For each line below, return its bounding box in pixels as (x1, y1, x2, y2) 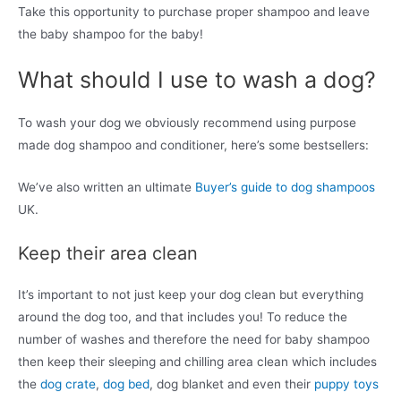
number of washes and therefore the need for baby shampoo (18, 332, 370, 347)
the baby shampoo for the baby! (18, 27, 203, 42)
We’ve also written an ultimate (18, 180, 195, 195)
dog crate (40, 377, 96, 392)
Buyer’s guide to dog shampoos (195, 180, 375, 195)
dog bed (103, 377, 149, 392)
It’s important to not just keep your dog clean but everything (18, 287, 363, 303)
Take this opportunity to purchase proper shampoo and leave (18, 4, 370, 20)
